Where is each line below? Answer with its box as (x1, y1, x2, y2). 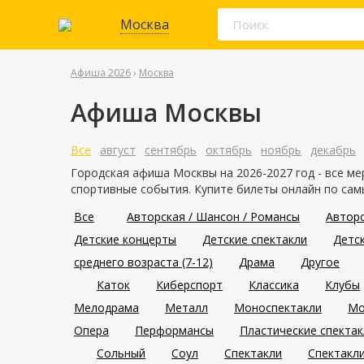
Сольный (97, 345, 145, 361)
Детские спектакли (202, 232, 307, 247)
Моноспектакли (234, 300, 322, 315)
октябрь (206, 142, 252, 158)
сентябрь (145, 142, 197, 158)
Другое (301, 254, 340, 270)
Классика (249, 277, 299, 292)
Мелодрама (74, 300, 139, 315)
